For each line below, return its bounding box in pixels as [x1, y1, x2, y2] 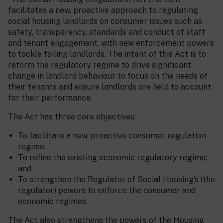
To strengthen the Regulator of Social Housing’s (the [18, 175, 215, 185]
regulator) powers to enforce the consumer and [18, 186, 196, 196]
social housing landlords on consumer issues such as [8, 16, 202, 26]
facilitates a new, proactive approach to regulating [8, 5, 198, 15]
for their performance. [8, 93, 92, 103]
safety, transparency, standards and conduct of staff [8, 27, 205, 37]
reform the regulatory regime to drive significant [8, 60, 191, 70]
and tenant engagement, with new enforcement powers [8, 38, 214, 48]
